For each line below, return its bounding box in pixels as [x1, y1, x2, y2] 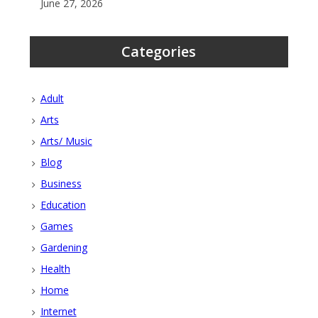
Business [40, 176, 82, 190]
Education [40, 197, 86, 212]
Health [40, 261, 70, 275]
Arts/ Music [40, 133, 92, 148]
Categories [121, 41, 197, 61]
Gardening [40, 240, 87, 254]
